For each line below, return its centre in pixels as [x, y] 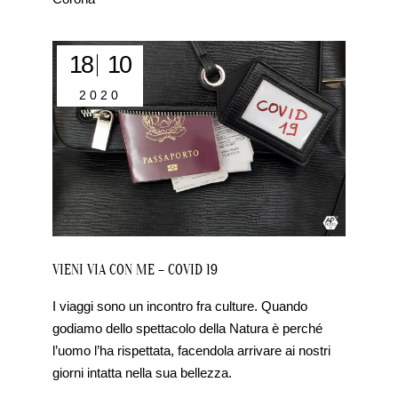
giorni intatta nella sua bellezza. [143, 373]
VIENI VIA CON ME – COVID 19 [135, 271]
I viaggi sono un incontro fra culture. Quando [180, 306]
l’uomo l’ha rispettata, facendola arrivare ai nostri [192, 351]
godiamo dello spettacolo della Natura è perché [188, 329]
